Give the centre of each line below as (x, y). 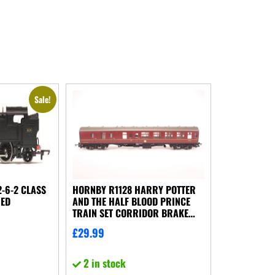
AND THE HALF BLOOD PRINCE (131, 201)
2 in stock (104, 263)
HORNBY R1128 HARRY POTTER (134, 189)
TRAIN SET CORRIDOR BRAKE (130, 213)
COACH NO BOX (102, 224)
